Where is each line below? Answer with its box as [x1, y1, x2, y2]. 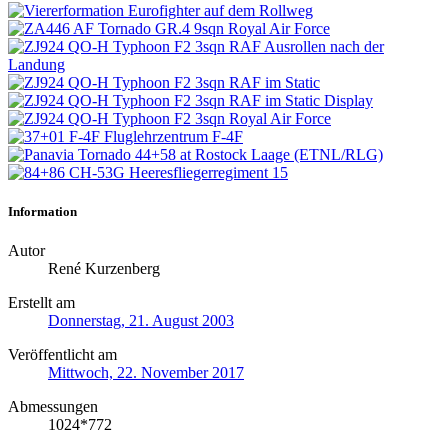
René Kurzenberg [48, 259, 160, 277]
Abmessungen [8, 397, 98, 415]
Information [8, 203, 77, 219]
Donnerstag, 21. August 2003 [48, 311, 234, 329]
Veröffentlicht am [8, 345, 117, 363]
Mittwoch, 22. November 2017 [48, 363, 244, 381]
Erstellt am [8, 293, 75, 311]
